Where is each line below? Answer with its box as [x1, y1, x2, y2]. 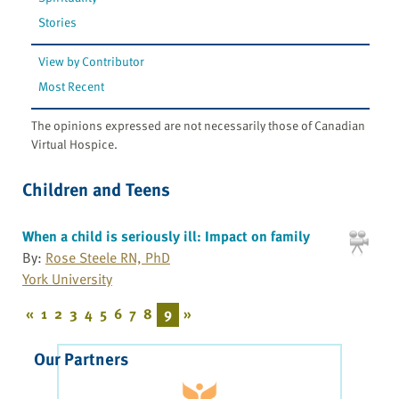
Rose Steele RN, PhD [45, 246, 170, 268]
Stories [38, 12, 77, 31]
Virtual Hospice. [31, 134, 118, 153]
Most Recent [38, 76, 105, 95]
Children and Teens [22, 175, 170, 202]
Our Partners [34, 346, 128, 372]
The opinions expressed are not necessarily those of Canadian [31, 115, 365, 134]
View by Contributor [38, 51, 145, 70]
